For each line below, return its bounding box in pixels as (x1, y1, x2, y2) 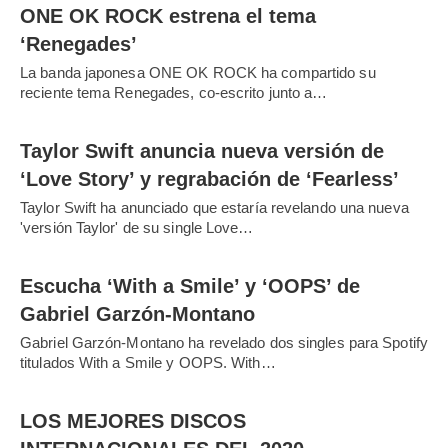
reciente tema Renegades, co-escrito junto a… (20, 83, 328, 101)
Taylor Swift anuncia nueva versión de (20, 139, 384, 162)
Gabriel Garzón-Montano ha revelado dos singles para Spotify (20, 333, 428, 351)
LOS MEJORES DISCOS (20, 409, 246, 432)
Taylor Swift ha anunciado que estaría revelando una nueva (20, 198, 409, 216)
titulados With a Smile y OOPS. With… (20, 353, 276, 371)
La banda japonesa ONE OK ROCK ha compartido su (20, 63, 376, 81)
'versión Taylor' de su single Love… (20, 218, 254, 236)
